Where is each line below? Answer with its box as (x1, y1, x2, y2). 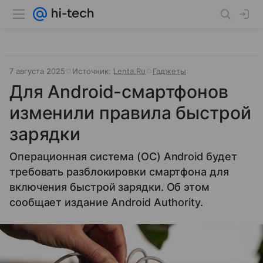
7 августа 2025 (9, 66, 65, 76)
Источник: (72, 66, 113, 76)
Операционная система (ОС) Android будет (9, 150, 237, 163)
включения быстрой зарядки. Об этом (9, 181, 210, 193)
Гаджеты (153, 66, 186, 76)
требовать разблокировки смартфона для (9, 166, 229, 178)
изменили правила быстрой (9, 102, 251, 123)
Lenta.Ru (113, 66, 146, 76)
